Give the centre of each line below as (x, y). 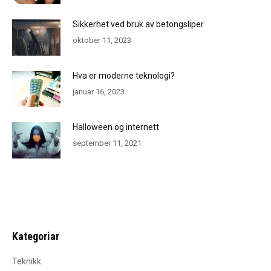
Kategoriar (36, 237)
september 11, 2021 (107, 143)
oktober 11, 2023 (102, 41)
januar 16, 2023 (99, 92)
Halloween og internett (116, 127)
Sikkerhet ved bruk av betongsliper (138, 24)
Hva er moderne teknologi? (124, 76)
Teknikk (27, 262)
